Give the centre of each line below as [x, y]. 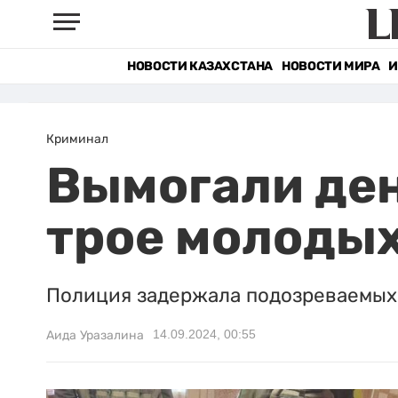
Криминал [77, 139]
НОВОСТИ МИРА [331, 66]
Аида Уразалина [95, 335]
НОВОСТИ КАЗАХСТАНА [200, 66]
